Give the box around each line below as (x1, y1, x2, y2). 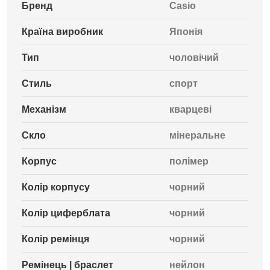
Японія (169, 27, 202, 37)
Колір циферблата (22, 208, 110, 218)
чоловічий (169, 52, 219, 63)
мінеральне (169, 130, 225, 140)
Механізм (22, 104, 66, 115)
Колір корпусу (22, 182, 90, 192)
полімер (169, 156, 209, 166)
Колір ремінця (22, 234, 89, 244)
